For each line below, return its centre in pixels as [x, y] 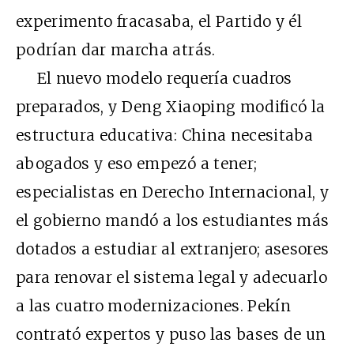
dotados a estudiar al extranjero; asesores [173, 249]
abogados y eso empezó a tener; [137, 163]
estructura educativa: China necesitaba [164, 135]
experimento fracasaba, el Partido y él [159, 21]
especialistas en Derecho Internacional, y [173, 192]
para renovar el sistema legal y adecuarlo [172, 277]
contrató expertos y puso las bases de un [171, 334]
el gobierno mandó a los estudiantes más [173, 220]
